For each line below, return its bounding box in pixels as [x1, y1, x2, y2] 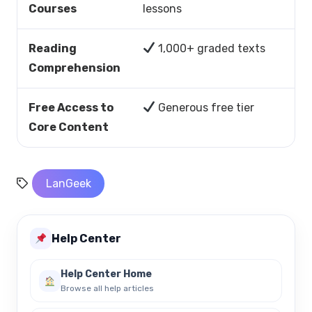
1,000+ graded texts [155, 41, 266, 55]
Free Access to [29, 100, 114, 114]
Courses [29, 1, 77, 15]
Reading [29, 41, 77, 55]
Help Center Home [61, 268, 152, 281]
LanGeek [45, 176, 91, 190]
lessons [143, 1, 182, 15]
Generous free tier [155, 100, 255, 114]
